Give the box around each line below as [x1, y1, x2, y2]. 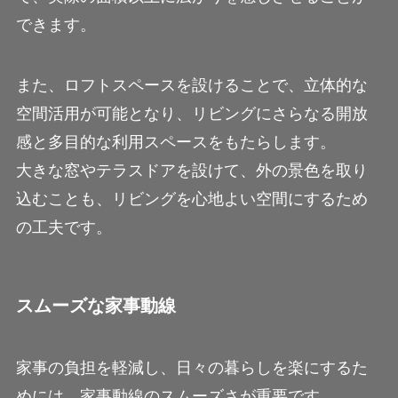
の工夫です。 [15, 219, 112, 237]
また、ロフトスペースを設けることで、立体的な [15, 76, 368, 95]
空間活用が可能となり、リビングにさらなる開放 [15, 105, 368, 123]
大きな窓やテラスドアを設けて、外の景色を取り [15, 162, 368, 180]
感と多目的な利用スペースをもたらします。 [15, 133, 336, 152]
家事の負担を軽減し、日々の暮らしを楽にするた [15, 358, 368, 377]
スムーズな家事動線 [15, 296, 176, 316]
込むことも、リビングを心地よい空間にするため [15, 190, 368, 209]
